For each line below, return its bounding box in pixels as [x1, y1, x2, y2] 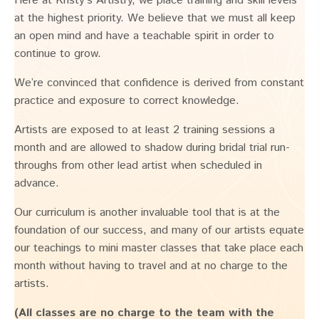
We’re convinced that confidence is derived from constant [14, 75, 304, 92]
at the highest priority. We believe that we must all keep [14, 10, 296, 27]
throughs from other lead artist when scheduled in [14, 157, 262, 174]
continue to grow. [14, 46, 101, 63]
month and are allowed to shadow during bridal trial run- [14, 140, 290, 157]
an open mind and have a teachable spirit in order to [14, 28, 274, 45]
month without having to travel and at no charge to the [14, 258, 288, 275]
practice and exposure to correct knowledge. [14, 93, 239, 110]
